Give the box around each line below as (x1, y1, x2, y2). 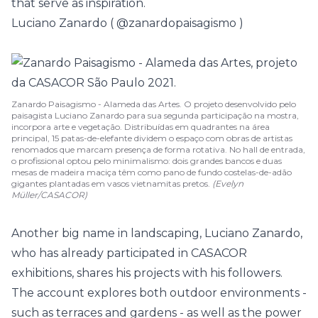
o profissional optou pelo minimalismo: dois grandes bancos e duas (11, 155, 282, 166)
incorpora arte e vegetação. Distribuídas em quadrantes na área (11, 121, 270, 132)
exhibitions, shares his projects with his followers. (11, 266, 283, 280)
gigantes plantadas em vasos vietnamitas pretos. (11, 178, 212, 189)
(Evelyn (212, 178, 243, 189)
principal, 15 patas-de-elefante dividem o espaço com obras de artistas (11, 133, 292, 143)
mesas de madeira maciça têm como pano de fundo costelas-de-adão (11, 167, 292, 177)
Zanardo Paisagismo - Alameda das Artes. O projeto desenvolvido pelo (11, 99, 296, 109)
